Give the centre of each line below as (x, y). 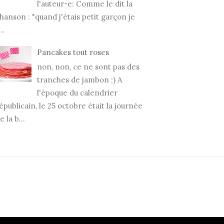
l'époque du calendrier (77, 92)
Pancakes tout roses (73, 52)
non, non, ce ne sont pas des (88, 66)
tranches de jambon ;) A (79, 79)
